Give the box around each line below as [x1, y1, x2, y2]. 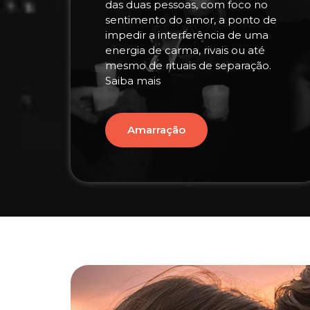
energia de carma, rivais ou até [105, 43, 265, 57]
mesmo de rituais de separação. [105, 58, 271, 72]
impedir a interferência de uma [105, 28, 268, 42]
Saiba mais [105, 73, 161, 87]
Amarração [127, 122, 185, 136]
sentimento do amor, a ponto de [105, 12, 277, 26]
